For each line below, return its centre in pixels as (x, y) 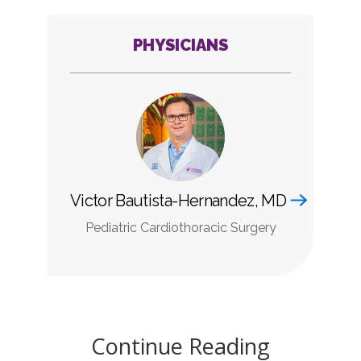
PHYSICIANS (180, 45)
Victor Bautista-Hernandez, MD (178, 200)
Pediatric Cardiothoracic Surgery (180, 227)
